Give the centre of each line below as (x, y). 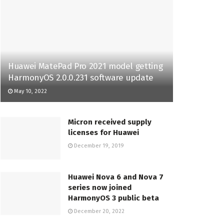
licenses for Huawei (103, 132)
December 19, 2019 (98, 145)
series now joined (100, 188)
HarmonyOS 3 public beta (113, 198)
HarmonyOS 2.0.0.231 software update (81, 77)
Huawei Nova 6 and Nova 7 (116, 177)
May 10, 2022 (30, 91)
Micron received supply (110, 122)
